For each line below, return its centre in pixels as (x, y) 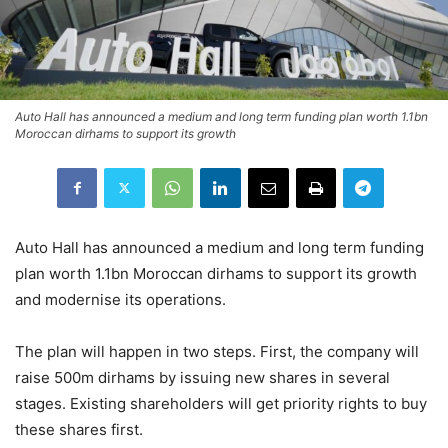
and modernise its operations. (120, 299)
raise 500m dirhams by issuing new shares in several (202, 377)
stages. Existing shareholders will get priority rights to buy (221, 403)
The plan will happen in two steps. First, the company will (217, 351)
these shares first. (79, 429)
